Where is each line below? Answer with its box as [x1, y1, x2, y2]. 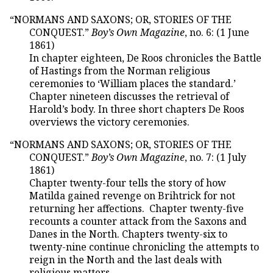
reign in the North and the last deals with [29, 252, 222, 266]
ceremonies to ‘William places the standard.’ [29, 76, 238, 90]
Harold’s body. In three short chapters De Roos [29, 102, 244, 116]
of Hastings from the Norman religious [29, 63, 210, 77]
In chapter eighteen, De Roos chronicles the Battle [10, 51, 261, 65]
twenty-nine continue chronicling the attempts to [29, 239, 259, 253]
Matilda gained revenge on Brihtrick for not [29, 188, 235, 202]
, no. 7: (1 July [185, 150, 246, 164]
